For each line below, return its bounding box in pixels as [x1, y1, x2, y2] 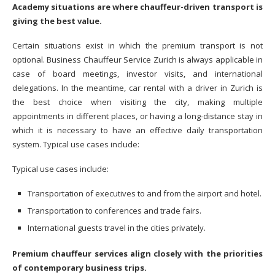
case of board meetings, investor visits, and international [12, 68, 263, 79]
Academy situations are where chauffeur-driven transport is [12, 1, 263, 12]
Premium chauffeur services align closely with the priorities [12, 248, 263, 259]
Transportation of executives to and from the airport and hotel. [28, 188, 261, 199]
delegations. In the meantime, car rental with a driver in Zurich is [12, 82, 263, 93]
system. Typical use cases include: [12, 139, 139, 150]
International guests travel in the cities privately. [28, 222, 206, 233]
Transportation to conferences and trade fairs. [28, 205, 201, 216]
